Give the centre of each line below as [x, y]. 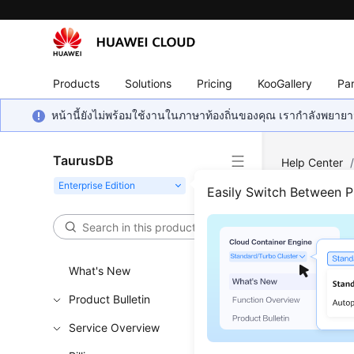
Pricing [215, 83]
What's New [100, 271]
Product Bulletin [110, 299]
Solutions [149, 83]
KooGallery [285, 83]
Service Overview [115, 328]
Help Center [313, 162]
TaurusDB [84, 160]
